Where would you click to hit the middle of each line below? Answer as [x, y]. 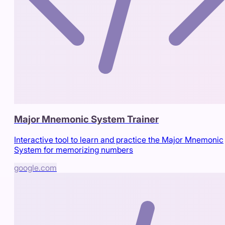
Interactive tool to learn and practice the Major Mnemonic [119, 139]
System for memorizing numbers [74, 149]
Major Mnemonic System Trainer [86, 119]
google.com [35, 167]
